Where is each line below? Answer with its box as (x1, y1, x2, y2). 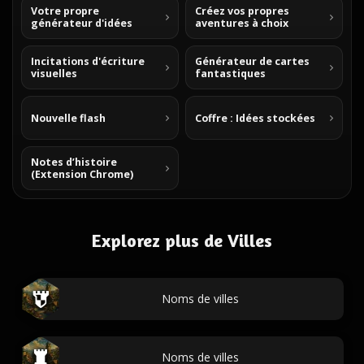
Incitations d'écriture (31, 54, 145, 68)
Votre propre (31, 4, 99, 18)
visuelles (31, 67, 77, 80)
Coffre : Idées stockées (195, 110, 315, 125)
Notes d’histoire (31, 155, 117, 169)
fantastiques (195, 67, 266, 80)
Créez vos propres (195, 4, 289, 18)
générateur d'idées (31, 16, 132, 30)
